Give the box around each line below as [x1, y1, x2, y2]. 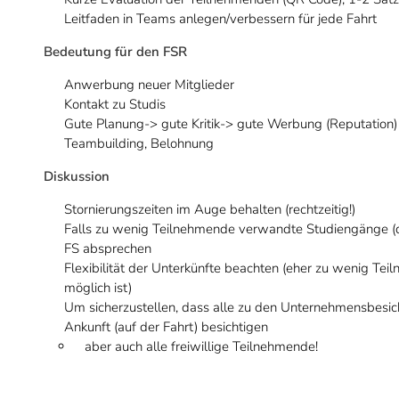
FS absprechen [64, 240, 151, 257]
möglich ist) [64, 279, 132, 297]
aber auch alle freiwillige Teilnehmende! [85, 338, 318, 355]
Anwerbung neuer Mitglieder [64, 76, 234, 94]
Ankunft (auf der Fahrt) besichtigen [64, 318, 268, 336]
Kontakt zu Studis [64, 95, 166, 113]
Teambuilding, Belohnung [64, 134, 214, 152]
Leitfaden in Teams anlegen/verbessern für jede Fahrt [64, 10, 377, 28]
